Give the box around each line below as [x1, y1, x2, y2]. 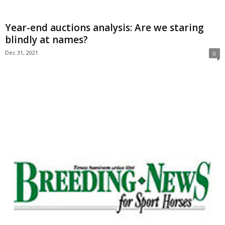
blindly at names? [5, 33, 88, 47]
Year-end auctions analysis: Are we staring [5, 21, 204, 35]
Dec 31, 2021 [5, 49, 38, 57]
